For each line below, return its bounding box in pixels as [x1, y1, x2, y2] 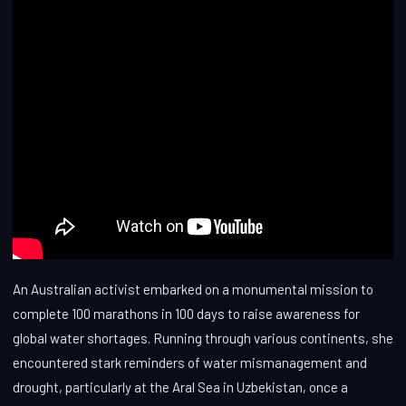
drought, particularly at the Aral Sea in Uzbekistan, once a [13, 379, 348, 395]
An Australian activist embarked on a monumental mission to [13, 281, 373, 297]
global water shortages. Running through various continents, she [13, 330, 393, 346]
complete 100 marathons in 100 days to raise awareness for [13, 305, 360, 322]
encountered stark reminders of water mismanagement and [13, 354, 367, 371]
